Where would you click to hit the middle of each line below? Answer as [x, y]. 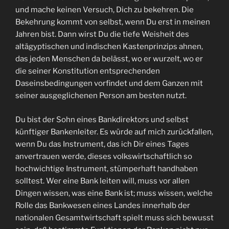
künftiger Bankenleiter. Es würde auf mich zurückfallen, [114, 132]
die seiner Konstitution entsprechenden [88, 71]
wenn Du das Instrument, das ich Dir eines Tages [102, 144]
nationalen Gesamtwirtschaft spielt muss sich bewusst [114, 217]
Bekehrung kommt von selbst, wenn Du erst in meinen [113, 22]
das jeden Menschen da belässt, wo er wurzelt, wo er [109, 59]
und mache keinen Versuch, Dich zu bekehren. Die [105, 10]
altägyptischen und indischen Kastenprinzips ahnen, [109, 47]
